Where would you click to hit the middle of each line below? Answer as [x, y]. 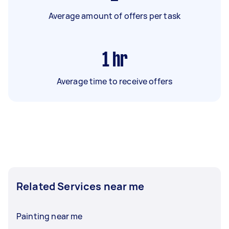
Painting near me [50, 216]
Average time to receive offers [114, 81]
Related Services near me [81, 186]
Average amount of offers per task [114, 16]
